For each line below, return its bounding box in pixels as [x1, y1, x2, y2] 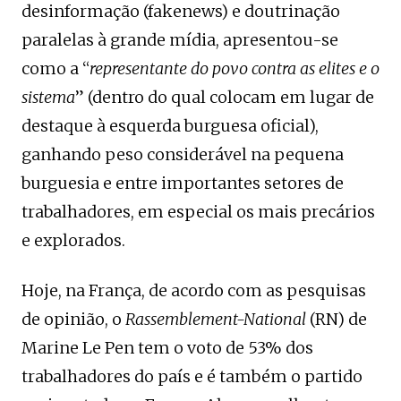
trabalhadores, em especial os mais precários [21, 200, 375, 222]
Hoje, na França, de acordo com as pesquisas [21, 279, 366, 301]
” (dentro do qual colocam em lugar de [75, 86, 374, 107]
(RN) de [306, 308, 367, 329]
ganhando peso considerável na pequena [21, 143, 344, 165]
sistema [21, 86, 75, 107]
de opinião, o [21, 308, 125, 329]
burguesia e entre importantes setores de [21, 172, 344, 193]
